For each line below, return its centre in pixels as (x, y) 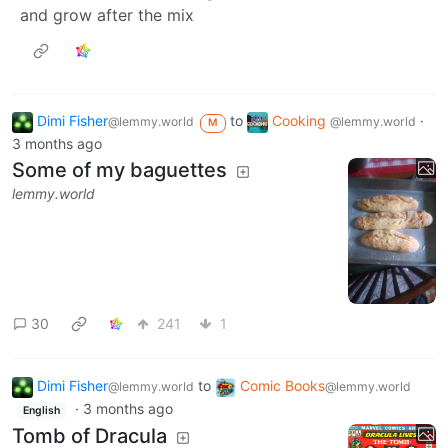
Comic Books (282, 386)
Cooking (300, 121)
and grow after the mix (107, 15)
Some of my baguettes (119, 170)
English (41, 411)
